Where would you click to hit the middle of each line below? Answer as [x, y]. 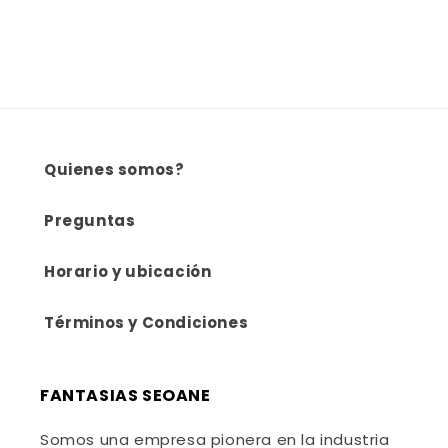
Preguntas [90, 220]
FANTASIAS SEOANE [125, 395]
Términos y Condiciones [146, 322]
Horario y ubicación [128, 271]
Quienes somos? [114, 169]
